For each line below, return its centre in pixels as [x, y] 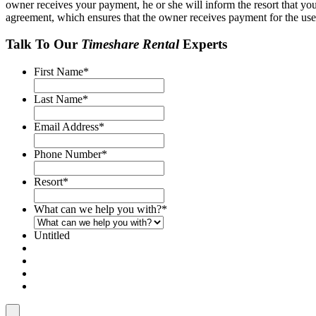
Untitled [52, 236]
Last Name [58, 99]
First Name [59, 72]
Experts [205, 44]
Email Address [66, 127]
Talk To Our [43, 44]
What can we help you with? [98, 209]
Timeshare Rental [130, 44]
